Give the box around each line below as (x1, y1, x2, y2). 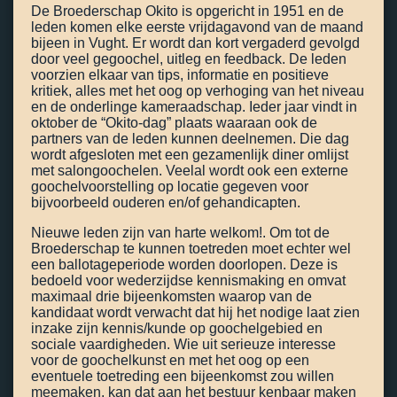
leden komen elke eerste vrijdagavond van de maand (31, 19, 363, 35)
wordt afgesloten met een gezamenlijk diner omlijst (31, 146, 348, 162)
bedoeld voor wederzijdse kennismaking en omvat (31, 272, 346, 288)
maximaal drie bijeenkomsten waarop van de (31, 288, 312, 304)
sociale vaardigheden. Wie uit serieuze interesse (31, 336, 336, 352)
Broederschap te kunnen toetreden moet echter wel (31, 240, 351, 256)
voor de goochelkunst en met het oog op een (31, 352, 309, 368)
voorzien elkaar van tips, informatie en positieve (31, 66, 329, 82)
